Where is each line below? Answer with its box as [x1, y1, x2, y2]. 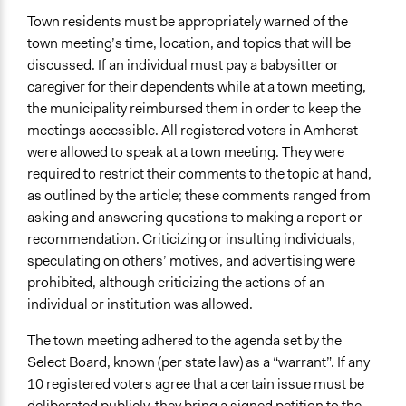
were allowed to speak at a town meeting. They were [27, 142, 344, 162]
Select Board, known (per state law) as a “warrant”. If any [27, 353, 370, 372]
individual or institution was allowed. [27, 295, 253, 314]
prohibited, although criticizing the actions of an [27, 273, 324, 293]
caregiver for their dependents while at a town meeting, [27, 77, 366, 97]
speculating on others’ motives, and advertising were [27, 251, 355, 271]
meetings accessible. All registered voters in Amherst [27, 121, 358, 140]
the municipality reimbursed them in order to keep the [27, 99, 361, 119]
